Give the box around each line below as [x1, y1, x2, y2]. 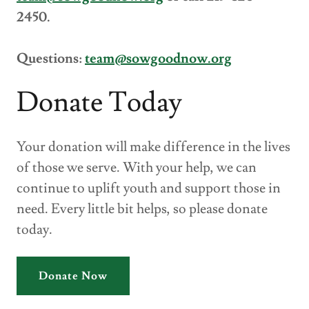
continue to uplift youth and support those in [17, 179, 281, 197]
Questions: [17, 49, 85, 68]
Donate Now [39, 268, 108, 283]
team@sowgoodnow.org [85, 49, 232, 68]
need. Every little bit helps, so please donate [17, 199, 268, 218]
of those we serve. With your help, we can [17, 158, 257, 177]
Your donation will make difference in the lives [17, 137, 290, 156]
